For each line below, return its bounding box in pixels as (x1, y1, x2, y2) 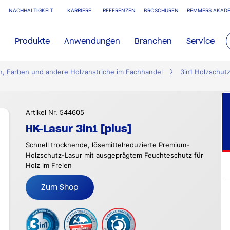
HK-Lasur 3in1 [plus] (26, 122, 131, 136)
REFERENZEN (103, 8, 136, 13)
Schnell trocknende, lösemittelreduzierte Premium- (26, 141, 189, 149)
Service (186, 36, 215, 46)
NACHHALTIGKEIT (9, 8, 53, 13)
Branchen (135, 36, 172, 46)
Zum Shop (41, 183, 79, 192)
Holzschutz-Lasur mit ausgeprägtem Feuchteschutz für (26, 151, 203, 159)
